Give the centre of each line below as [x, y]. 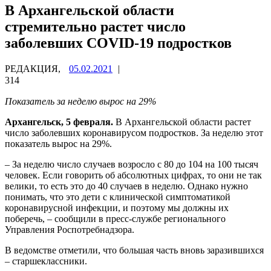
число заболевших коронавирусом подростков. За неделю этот [134, 132]
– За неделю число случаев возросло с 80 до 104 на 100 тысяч [132, 164]
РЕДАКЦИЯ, [34, 68]
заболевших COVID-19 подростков [118, 43]
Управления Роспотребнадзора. [70, 229]
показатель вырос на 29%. [58, 143]
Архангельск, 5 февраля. [59, 122]
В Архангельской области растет [182, 122]
